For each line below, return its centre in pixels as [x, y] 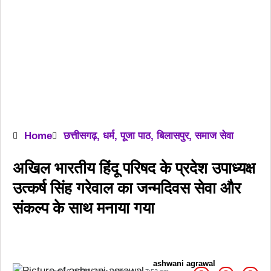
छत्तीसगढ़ [80, 136]
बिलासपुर [173, 136]
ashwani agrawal [184, 263]
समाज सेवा [214, 136]
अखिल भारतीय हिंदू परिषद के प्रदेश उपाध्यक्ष [134, 168]
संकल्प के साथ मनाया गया [83, 208]
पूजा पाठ [135, 136]
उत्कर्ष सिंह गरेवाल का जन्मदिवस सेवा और [127, 188]
